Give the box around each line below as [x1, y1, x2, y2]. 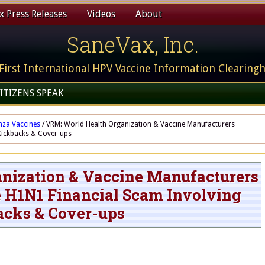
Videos [87, 8, 115, 20]
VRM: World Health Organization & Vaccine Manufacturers [44, 120, 235, 128]
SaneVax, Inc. [66, 30, 199, 59]
